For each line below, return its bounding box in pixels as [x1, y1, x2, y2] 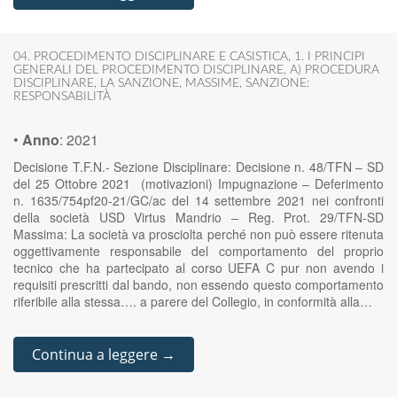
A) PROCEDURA [290, 64, 379, 76]
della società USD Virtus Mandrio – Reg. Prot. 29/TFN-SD [13, 208, 384, 226]
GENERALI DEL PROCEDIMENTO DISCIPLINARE [13, 64, 284, 76]
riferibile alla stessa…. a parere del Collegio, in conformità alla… [13, 292, 372, 310]
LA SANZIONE [100, 77, 179, 90]
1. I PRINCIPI [294, 51, 365, 63]
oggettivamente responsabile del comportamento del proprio [13, 242, 384, 260]
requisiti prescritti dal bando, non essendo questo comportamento [13, 276, 384, 293]
